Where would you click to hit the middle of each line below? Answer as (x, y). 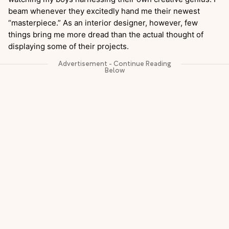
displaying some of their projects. (70, 46)
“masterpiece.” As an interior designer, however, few (103, 23)
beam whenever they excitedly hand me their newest (104, 11)
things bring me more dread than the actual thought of (106, 35)
